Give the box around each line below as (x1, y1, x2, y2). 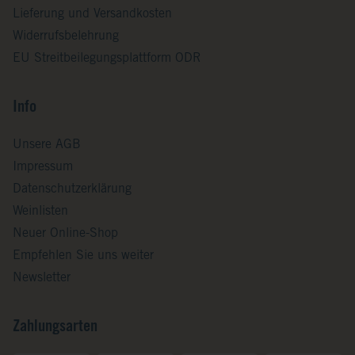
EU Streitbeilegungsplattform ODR (13, 52, 201, 65)
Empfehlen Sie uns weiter (13, 249, 154, 262)
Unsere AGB (13, 138, 81, 151)
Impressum (13, 160, 73, 174)
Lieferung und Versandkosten (13, 7, 172, 21)
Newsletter (13, 271, 71, 284)
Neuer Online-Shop (13, 227, 118, 240)
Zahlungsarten (13, 319, 97, 336)
